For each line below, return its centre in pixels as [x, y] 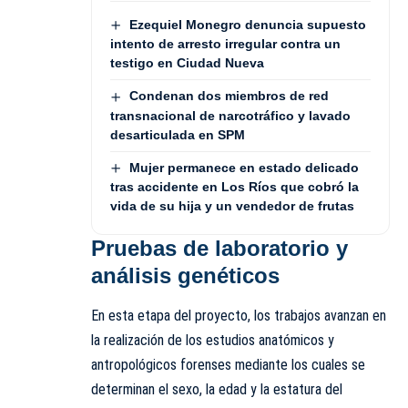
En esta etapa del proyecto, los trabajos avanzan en [239, 316]
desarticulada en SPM [178, 134]
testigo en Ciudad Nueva [187, 63]
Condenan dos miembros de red [229, 96]
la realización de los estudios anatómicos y [213, 341]
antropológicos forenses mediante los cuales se [228, 365]
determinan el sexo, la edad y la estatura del [217, 390]
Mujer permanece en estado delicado [244, 167]
